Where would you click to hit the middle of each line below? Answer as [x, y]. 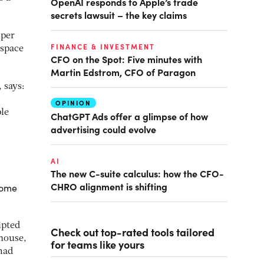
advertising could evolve [103, 129]
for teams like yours [98, 244]
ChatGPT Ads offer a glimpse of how [129, 116]
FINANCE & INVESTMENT [103, 47]
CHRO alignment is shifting [109, 186]
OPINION [73, 103]
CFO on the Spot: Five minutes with [126, 59]
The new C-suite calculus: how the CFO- [137, 173]
